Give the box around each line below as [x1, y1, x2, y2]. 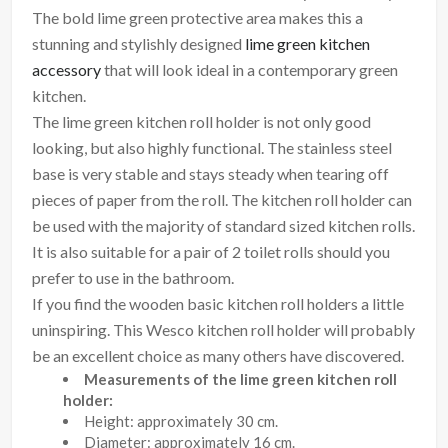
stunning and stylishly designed [32, 34, 246, 54]
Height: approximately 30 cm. [84, 412, 279, 431]
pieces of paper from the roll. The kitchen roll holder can [32, 190, 413, 210]
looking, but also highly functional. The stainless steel [32, 138, 393, 158]
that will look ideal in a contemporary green [101, 60, 399, 80]
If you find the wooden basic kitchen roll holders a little [32, 294, 405, 314]
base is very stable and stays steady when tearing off [32, 164, 390, 184]
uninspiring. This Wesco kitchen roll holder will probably [32, 320, 416, 340]
